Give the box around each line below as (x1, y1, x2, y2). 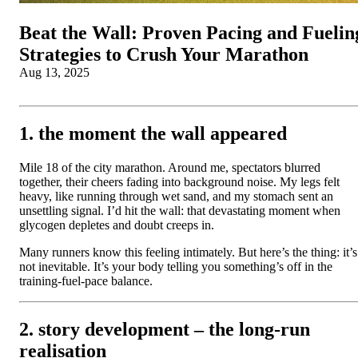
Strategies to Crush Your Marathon (19, 43, 308, 65)
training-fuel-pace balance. (19, 273, 153, 288)
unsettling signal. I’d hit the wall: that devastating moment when (19, 203, 340, 217)
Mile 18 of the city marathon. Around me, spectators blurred (19, 160, 320, 174)
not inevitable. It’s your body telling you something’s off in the (19, 259, 332, 273)
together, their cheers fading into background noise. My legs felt (19, 174, 340, 189)
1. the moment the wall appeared (19, 122, 287, 144)
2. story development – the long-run (19, 318, 310, 340)
